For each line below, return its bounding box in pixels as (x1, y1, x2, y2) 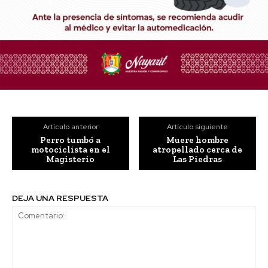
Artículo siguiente (167, 122, 229, 132)
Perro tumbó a (40, 135, 101, 146)
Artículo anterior (42, 122, 98, 132)
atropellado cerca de (153, 144, 243, 156)
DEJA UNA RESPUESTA (12, 193, 108, 204)
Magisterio (46, 154, 95, 165)
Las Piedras (173, 154, 223, 165)
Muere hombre (166, 135, 229, 146)
